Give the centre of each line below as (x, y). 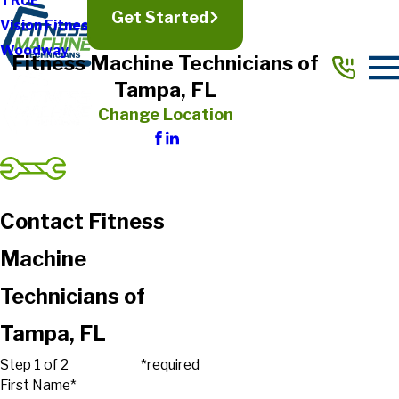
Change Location (165, 114)
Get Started (159, 18)
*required (170, 365)
